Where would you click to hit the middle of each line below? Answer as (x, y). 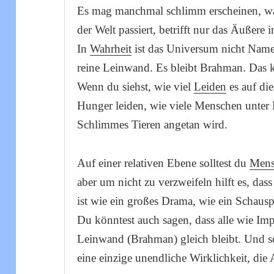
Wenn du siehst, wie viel (136, 87)
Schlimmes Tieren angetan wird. (153, 125)
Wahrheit (111, 49)
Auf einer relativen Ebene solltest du (164, 163)
